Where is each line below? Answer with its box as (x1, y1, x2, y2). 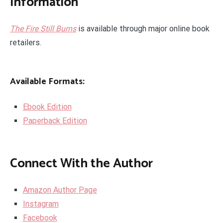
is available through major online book (76, 24, 210, 34)
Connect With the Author (10, 152, 153, 174)
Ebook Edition (22, 102, 72, 111)
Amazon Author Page (22, 185, 97, 195)
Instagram (22, 199, 59, 209)
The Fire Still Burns (10, 24, 76, 34)
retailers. (10, 38, 41, 48)
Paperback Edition (22, 115, 87, 125)
